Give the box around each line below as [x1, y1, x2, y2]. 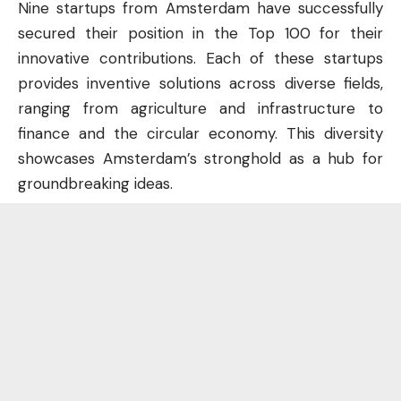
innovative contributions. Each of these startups [18, 47, 383, 68]
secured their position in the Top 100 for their [18, 22, 383, 43]
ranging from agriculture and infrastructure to [18, 98, 383, 118]
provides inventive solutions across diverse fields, [18, 73, 383, 93]
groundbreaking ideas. [18, 173, 173, 193]
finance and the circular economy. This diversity [18, 123, 383, 143]
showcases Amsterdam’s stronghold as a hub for [18, 148, 383, 168]
